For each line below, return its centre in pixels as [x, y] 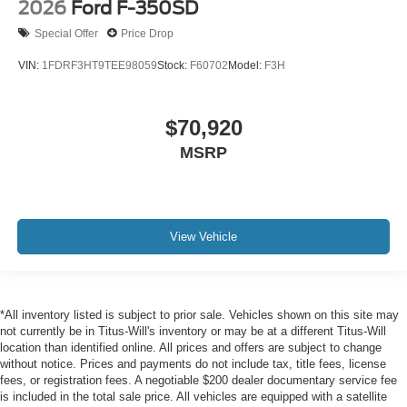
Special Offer [66, 33]
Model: [246, 65]
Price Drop [147, 33]
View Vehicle [203, 236]
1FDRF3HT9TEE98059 [99, 65]
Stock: [174, 65]
